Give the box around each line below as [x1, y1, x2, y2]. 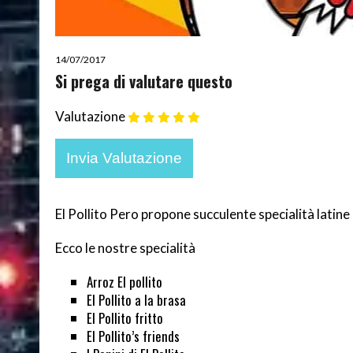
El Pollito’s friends [86, 325, 180, 346]
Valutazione [54, 107, 125, 124]
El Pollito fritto [86, 307, 163, 328]
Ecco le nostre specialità [54, 239, 195, 256]
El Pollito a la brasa [86, 289, 186, 310]
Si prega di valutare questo [54, 69, 232, 93]
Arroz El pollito [86, 271, 162, 292]
